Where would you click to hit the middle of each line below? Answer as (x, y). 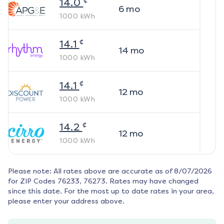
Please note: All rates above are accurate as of (90, 171)
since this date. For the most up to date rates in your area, (111, 191)
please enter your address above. (66, 201)
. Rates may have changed (152, 181)
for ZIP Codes (32, 181)
